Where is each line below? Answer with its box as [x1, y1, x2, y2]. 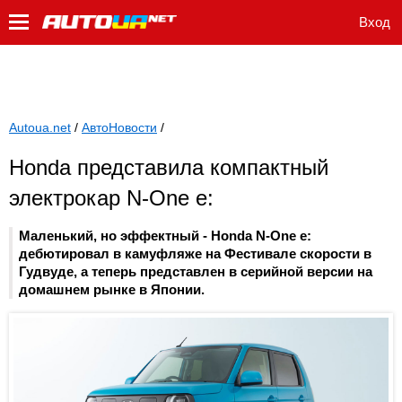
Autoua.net [9, 120, 71, 135]
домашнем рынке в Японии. [19, 282, 205, 298]
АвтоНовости [82, 120, 157, 135]
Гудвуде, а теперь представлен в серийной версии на [19, 264, 372, 280]
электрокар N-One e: [9, 186, 214, 210]
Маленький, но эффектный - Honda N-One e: [19, 228, 311, 244]
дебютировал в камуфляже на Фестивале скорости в [19, 246, 371, 262]
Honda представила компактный [9, 155, 328, 179]
